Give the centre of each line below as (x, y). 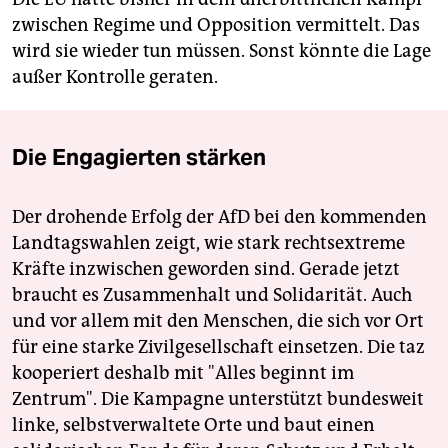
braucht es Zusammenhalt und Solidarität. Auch (212, 295)
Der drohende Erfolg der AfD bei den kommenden (219, 217)
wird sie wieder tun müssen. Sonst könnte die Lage (221, 51)
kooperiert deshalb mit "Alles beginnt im (183, 373)
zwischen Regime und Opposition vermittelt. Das (216, 25)
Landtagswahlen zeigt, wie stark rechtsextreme (208, 243)
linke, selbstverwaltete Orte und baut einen (193, 425)
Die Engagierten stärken (139, 157)
